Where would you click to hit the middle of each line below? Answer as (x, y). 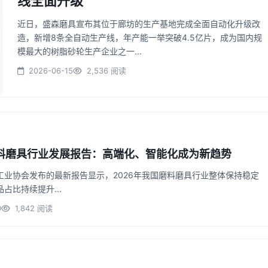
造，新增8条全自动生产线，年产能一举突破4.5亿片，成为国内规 (140, 37)
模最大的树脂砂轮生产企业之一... (80, 51)
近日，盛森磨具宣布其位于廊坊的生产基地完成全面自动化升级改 (139, 24)
